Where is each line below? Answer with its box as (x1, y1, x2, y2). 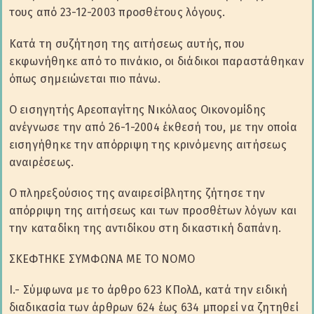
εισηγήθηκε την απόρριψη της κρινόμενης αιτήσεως (8, 137, 287, 151)
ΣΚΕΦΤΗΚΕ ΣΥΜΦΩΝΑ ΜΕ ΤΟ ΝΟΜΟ (8, 252, 196, 266)
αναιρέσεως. (8, 155, 74, 169)
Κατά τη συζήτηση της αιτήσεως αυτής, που (8, 36, 245, 50)
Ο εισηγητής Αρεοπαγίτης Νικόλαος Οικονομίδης (8, 102, 266, 116)
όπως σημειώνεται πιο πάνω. (8, 71, 161, 86)
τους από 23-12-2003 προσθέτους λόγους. (8, 6, 226, 20)
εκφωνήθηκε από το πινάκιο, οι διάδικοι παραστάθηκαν (8, 54, 304, 68)
